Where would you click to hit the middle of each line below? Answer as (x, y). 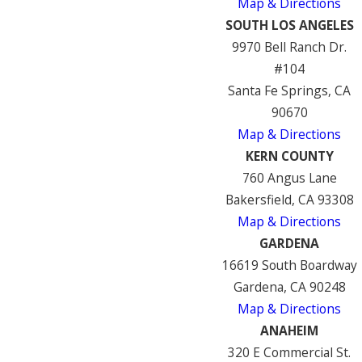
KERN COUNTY (289, 156)
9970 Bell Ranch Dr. (290, 46)
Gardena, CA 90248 (289, 286)
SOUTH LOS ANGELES (289, 25)
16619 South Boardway (289, 265)
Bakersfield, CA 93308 (289, 199)
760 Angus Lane (289, 177)
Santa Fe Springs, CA (290, 90)
